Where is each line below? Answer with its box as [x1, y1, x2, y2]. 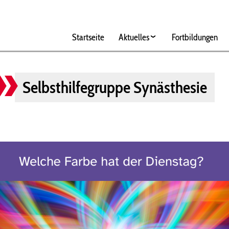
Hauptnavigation [59, 8, 135, 22]
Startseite [72, 32, 104, 42]
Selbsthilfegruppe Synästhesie [22, 77, 207, 97]
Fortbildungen [171, 32, 218, 42]
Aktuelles [118, 32, 149, 42]
